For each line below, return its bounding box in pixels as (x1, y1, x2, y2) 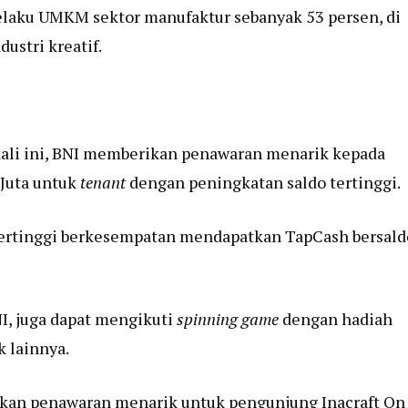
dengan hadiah (279, 307, 393, 330)
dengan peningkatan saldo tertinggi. (129, 170, 401, 193)
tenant (80, 170, 129, 193)
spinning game (177, 307, 279, 330)
